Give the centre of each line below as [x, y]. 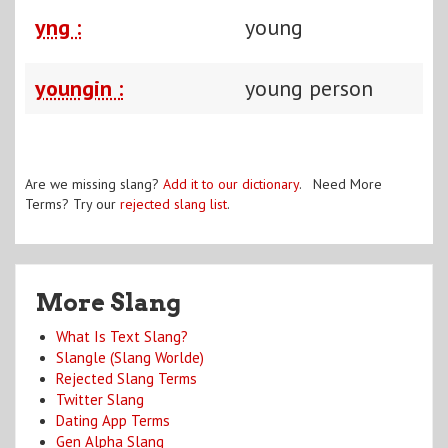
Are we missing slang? [94, 183]
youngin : [79, 87]
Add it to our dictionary [231, 183]
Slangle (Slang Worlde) [130, 357]
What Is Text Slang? [122, 336]
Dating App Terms [113, 420]
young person [309, 87]
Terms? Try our [72, 203]
